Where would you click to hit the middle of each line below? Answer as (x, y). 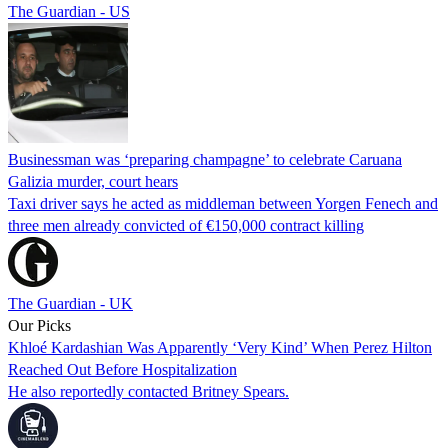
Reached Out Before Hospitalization (122, 369)
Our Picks (39, 325)
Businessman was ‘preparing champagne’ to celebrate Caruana (205, 159)
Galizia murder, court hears (93, 181)
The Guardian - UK (70, 303)
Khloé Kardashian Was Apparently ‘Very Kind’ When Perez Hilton (220, 347)
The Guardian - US (69, 11)
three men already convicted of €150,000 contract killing (186, 225)
